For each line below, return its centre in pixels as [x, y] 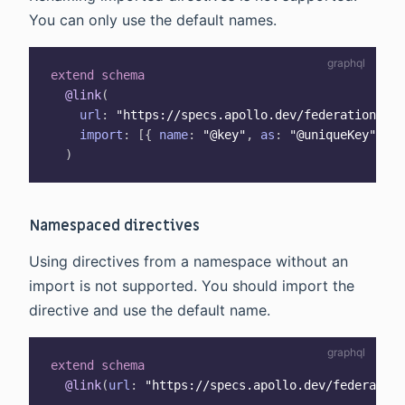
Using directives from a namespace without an [188, 261]
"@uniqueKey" [333, 134]
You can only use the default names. [153, 19]
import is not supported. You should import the [192, 285]
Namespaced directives [115, 226]
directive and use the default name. [150, 310]
